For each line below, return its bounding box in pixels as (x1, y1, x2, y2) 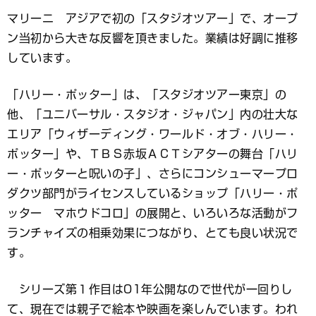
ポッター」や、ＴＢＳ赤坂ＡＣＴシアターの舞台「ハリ (7, 147, 298, 159)
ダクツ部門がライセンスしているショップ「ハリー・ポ (7, 187, 298, 199)
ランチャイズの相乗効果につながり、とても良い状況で (7, 226, 298, 238)
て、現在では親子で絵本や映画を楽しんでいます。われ (7, 303, 298, 315)
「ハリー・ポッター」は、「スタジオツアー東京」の (7, 88, 286, 100)
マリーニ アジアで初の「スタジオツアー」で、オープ (7, 12, 298, 24)
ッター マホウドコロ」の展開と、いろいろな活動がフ (7, 207, 298, 219)
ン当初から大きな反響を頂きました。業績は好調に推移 (7, 32, 298, 44)
